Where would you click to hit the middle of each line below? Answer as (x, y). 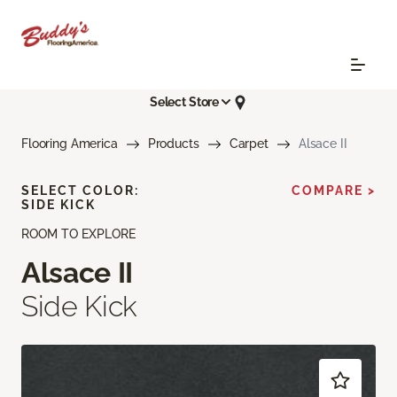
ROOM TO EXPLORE (78, 234)
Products (173, 143)
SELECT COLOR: (80, 190)
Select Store (184, 102)
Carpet (249, 143)
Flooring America (70, 143)
